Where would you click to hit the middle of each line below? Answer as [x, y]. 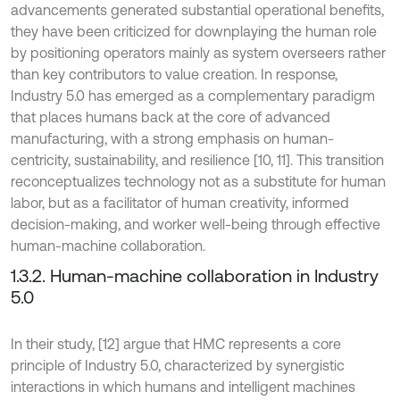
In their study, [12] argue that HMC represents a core [176, 343]
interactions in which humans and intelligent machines [183, 386]
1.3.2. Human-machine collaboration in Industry [195, 275]
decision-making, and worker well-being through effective [196, 224]
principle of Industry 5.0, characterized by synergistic [178, 365]
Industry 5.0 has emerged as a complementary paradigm [193, 95]
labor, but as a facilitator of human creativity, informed [180, 202]
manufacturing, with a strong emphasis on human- [172, 138]
